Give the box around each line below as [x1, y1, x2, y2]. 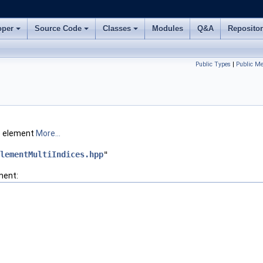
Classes [103, 24, 131, 33]
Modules [152, 24, 183, 33]
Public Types [195, 60, 231, 68]
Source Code [35, 24, 82, 33]
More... [36, 129, 60, 138]
